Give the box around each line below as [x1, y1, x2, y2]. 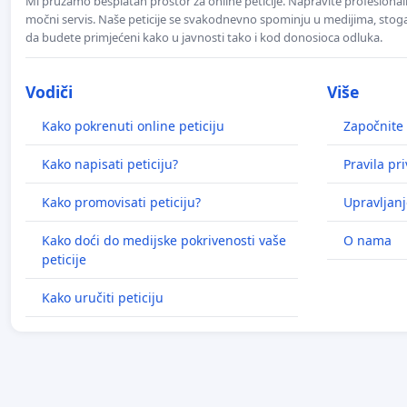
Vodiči [25, 81, 73, 104]
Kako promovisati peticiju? [42, 194, 201, 212]
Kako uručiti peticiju [42, 289, 164, 307]
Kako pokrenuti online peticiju [42, 117, 224, 135]
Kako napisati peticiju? [42, 155, 178, 174]
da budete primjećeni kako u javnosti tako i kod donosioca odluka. [25, 29, 382, 46]
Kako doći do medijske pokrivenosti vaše [42, 232, 286, 250]
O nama [343, 232, 392, 250]
